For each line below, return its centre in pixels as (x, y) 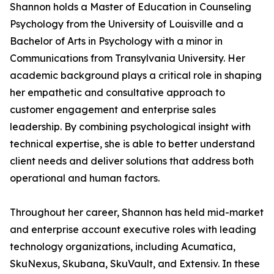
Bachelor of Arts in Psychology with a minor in (116, 41)
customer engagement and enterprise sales (113, 109)
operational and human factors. (85, 178)
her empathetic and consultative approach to (117, 92)
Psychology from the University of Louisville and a (127, 24)
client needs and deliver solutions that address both (132, 161)
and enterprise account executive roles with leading (133, 229)
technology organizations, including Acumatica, (123, 246)
